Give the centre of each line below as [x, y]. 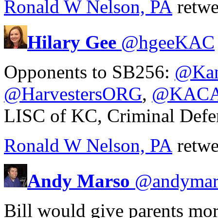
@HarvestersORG [73, 93]
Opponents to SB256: [89, 72]
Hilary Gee [72, 42]
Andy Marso [79, 181]
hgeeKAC [177, 42]
